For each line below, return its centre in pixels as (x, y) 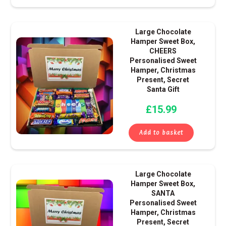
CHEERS (163, 51)
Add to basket (161, 133)
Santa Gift (163, 90)
